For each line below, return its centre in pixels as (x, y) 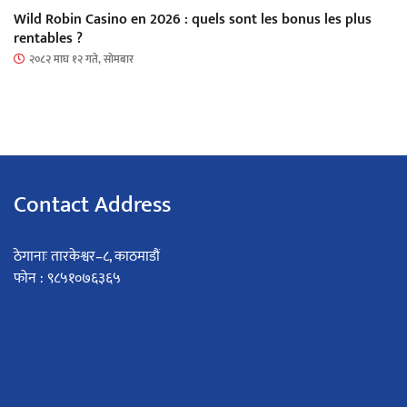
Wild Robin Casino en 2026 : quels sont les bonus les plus (193, 19)
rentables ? (48, 38)
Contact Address (92, 204)
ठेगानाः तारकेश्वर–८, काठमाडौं (87, 256)
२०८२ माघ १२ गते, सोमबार (81, 59)
